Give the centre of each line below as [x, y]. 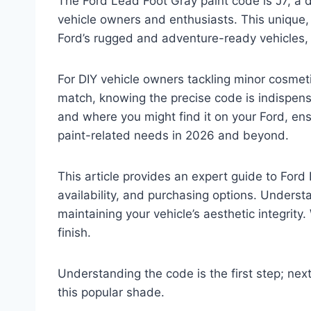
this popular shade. [111, 293]
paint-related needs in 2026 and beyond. [173, 136]
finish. [74, 233]
